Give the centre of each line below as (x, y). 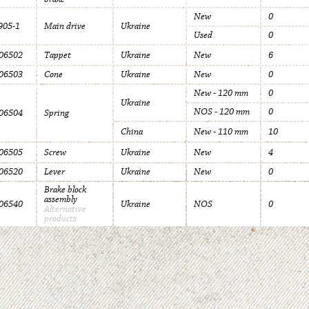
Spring (57, 113)
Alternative (65, 209)
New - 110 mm (221, 132)
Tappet (58, 55)
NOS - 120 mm (222, 112)
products (60, 219)
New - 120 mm (221, 93)
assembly (61, 199)
